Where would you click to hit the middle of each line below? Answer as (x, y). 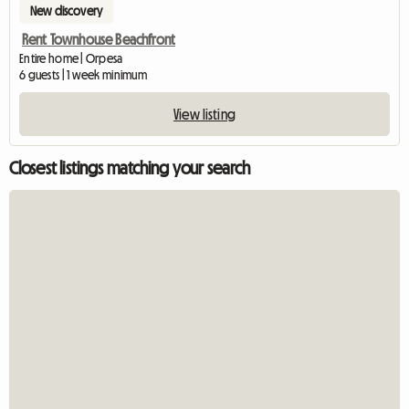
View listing (204, 114)
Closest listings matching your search (130, 168)
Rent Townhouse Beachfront (99, 39)
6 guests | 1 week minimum (83, 74)
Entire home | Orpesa (71, 58)
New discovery (67, 10)
